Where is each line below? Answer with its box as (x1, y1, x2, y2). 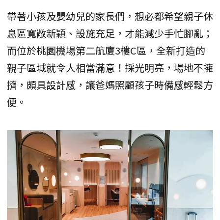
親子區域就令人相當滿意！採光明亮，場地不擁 (7, 60, 213, 75)
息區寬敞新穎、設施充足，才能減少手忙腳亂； (7, 26, 213, 40)
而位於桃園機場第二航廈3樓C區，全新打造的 (7, 43, 205, 57)
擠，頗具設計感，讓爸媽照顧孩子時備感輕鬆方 (7, 77, 213, 92)
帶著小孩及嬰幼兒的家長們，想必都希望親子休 (7, 8, 213, 23)
